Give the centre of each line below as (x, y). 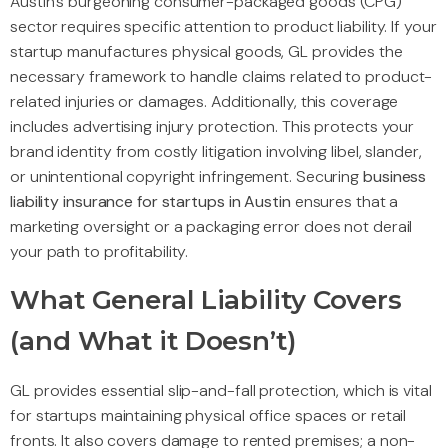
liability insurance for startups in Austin (150, 201)
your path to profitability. (99, 251)
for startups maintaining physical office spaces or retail (208, 415)
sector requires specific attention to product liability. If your (223, 26)
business (395, 176)
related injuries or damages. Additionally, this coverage (204, 101)
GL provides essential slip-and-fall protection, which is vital (221, 390)
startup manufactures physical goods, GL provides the (206, 51)
